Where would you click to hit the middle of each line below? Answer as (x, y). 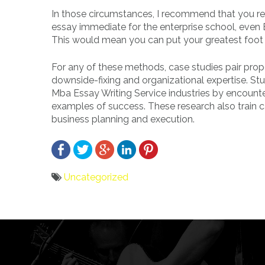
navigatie (83, 231)
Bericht (76, 211)
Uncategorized (96, 177)
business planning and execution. (123, 119)
